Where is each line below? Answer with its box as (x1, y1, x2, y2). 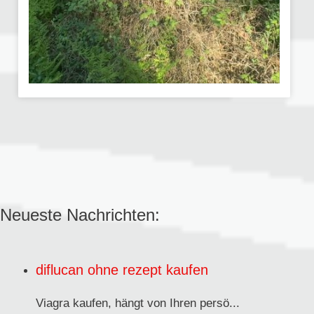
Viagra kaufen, (36, 296, 115, 310)
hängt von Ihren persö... (115, 296, 240, 310)
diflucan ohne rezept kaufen (36, 262, 208, 278)
